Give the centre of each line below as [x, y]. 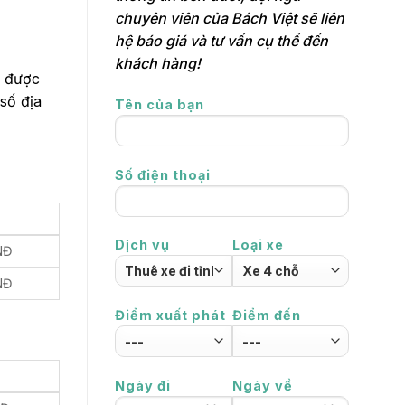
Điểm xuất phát [170, 316]
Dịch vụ [142, 245]
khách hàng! [158, 64]
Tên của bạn [160, 104]
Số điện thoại [163, 174]
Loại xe [258, 245]
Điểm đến [266, 316]
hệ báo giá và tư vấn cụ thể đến [221, 41]
